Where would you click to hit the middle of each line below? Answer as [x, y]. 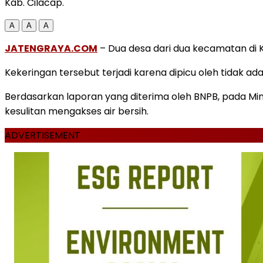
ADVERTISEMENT [43, 135]
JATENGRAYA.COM [51, 48]
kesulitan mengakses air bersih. [77, 111]
